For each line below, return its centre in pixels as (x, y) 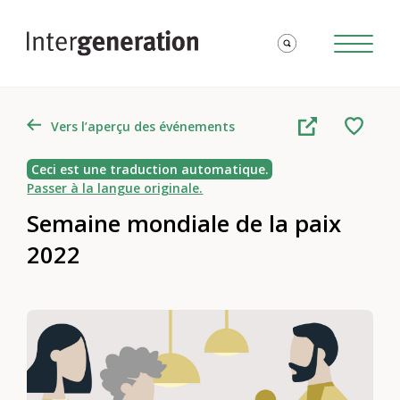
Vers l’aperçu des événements (142, 126)
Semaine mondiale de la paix (184, 223)
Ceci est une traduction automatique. (150, 170)
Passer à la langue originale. (115, 188)
